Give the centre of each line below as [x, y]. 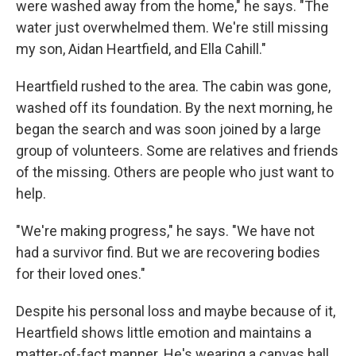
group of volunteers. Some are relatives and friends [177, 151]
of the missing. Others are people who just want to [175, 172]
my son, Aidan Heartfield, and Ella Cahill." [141, 49]
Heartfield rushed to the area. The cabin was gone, [173, 86]
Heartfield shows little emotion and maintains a [164, 333]
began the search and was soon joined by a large [168, 129]
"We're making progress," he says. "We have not [165, 231]
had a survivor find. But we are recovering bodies [168, 252]
